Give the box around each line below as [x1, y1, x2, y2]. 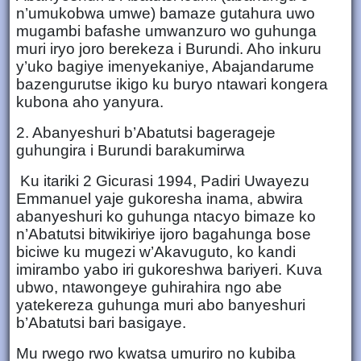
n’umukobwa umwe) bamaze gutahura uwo [16, 4, 315, 22]
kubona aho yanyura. [16, 93, 164, 110]
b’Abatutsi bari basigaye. [16, 313, 190, 331]
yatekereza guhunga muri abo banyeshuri [16, 296, 305, 313]
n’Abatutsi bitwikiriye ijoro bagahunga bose [16, 225, 311, 243]
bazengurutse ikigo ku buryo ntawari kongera [16, 75, 328, 93]
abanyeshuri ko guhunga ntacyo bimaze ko [16, 207, 316, 225]
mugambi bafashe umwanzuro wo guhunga [16, 22, 317, 39]
